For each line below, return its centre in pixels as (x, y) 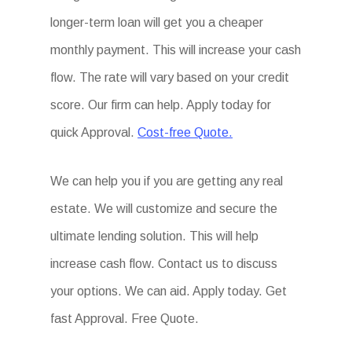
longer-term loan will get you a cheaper (157, 22)
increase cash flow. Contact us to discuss (164, 264)
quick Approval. (94, 132)
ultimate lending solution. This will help (155, 236)
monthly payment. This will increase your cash (176, 50)
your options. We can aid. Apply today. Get (169, 291)
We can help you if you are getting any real (167, 181)
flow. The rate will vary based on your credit (170, 77)
